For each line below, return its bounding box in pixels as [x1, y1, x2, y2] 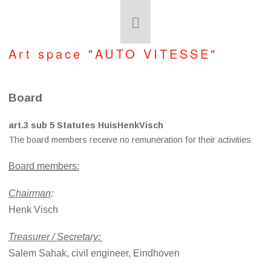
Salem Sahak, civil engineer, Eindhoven [8, 248, 180, 258]
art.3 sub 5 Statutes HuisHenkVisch [8, 120, 163, 130]
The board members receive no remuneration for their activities [8, 135, 251, 145]
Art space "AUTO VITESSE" [8, 45, 218, 62]
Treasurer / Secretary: [8, 232, 103, 242]
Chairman [8, 188, 51, 198]
